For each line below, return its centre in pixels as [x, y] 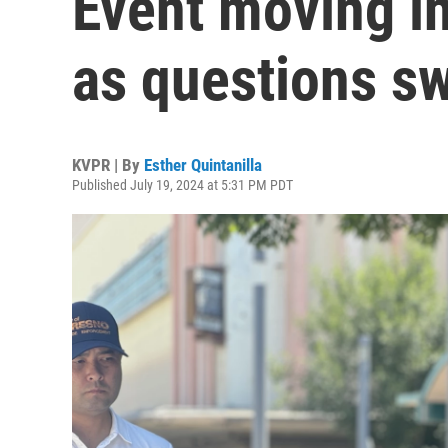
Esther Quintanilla [203, 165]
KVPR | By [108, 165]
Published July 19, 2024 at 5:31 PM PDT [182, 185]
